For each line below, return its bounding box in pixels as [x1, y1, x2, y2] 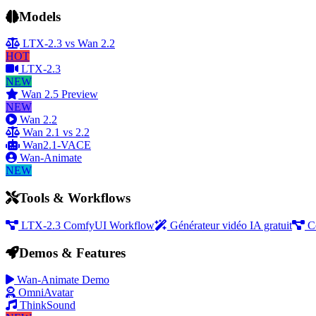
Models [19, 8, 61, 24]
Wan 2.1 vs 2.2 [23, 126, 90, 139]
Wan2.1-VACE [23, 139, 91, 152]
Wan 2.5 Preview [21, 88, 98, 101]
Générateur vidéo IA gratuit [170, 219, 292, 231]
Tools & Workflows [19, 190, 130, 206]
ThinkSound [20, 299, 75, 312]
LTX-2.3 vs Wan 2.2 [23, 37, 115, 50]
